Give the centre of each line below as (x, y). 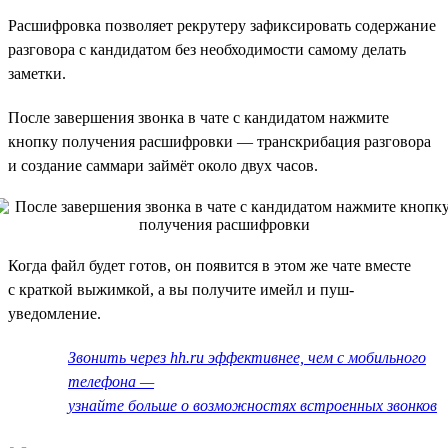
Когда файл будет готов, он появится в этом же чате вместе (209, 265)
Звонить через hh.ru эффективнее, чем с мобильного (247, 357)
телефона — (111, 381)
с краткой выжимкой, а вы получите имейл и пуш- (181, 289)
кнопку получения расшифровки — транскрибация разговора (219, 141)
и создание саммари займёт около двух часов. (163, 165)
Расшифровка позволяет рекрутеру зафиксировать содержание (222, 25)
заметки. (37, 73)
